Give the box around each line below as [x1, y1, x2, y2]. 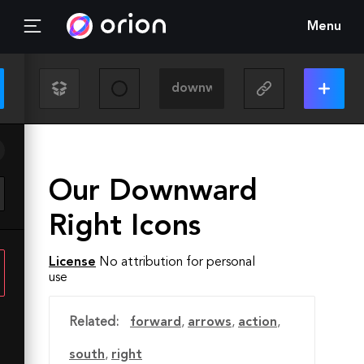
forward [130, 316, 181, 329]
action [238, 316, 277, 329]
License [49, 256, 96, 269]
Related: [69, 316, 119, 329]
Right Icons [49, 213, 201, 242]
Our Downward [49, 178, 258, 207]
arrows [188, 316, 232, 329]
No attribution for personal [99, 256, 255, 269]
